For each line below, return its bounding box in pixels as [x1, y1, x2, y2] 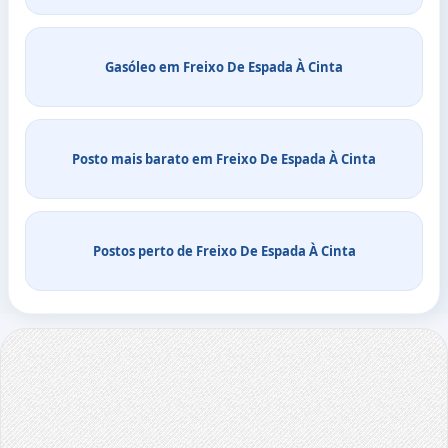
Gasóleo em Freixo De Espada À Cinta [105, 57, 343, 76]
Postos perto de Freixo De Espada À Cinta [92, 241, 356, 260]
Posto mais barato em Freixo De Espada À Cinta [72, 149, 376, 168]
